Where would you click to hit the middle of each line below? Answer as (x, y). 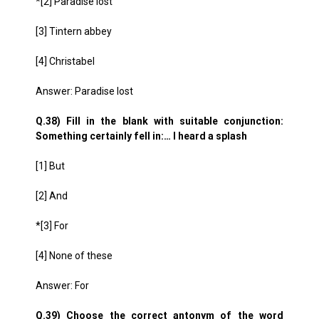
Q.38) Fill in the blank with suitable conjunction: (159, 121)
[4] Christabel (65, 61)
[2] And (52, 196)
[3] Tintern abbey (74, 31)
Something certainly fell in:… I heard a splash (141, 136)
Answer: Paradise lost (84, 91)
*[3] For (52, 226)
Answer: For (62, 286)
